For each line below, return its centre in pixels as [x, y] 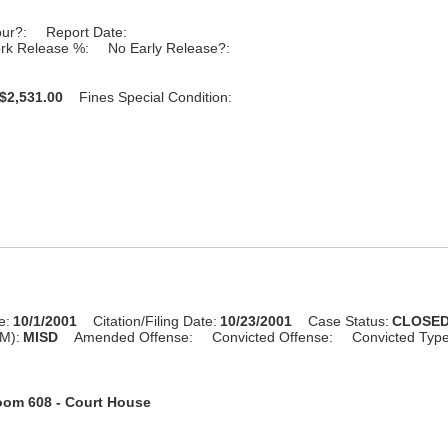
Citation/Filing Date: [155, 320]
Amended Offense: [134, 336]
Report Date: [87, 31]
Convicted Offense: [273, 336]
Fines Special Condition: [156, 96]
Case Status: [349, 320]
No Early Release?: [169, 47]
